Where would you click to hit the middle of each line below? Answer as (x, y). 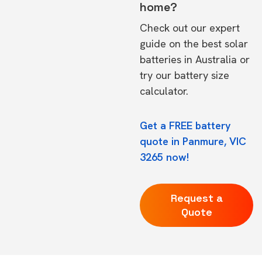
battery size (202, 75)
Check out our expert (190, 28)
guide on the (171, 44)
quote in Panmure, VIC (193, 141)
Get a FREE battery (185, 125)
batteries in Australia (188, 59)
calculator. (164, 91)
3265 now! (164, 157)
